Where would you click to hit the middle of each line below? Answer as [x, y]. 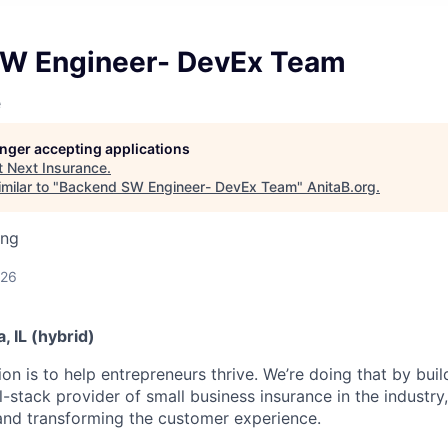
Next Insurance [57, 167]
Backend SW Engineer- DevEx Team [178, 186]
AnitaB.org [341, 186]
